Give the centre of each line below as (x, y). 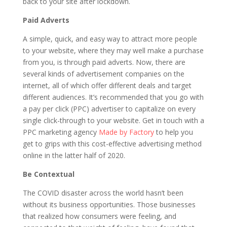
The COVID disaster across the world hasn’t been (103, 193)
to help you (173, 132)
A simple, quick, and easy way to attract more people (110, 39)
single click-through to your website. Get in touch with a (113, 120)
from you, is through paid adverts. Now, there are (104, 62)
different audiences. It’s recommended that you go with (113, 97)
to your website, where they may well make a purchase (113, 50)
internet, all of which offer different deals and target (107, 85)
